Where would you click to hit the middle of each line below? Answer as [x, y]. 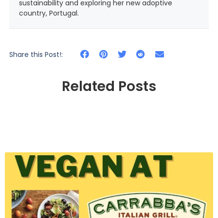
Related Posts [109, 87]
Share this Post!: [36, 55]
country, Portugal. [49, 13]
